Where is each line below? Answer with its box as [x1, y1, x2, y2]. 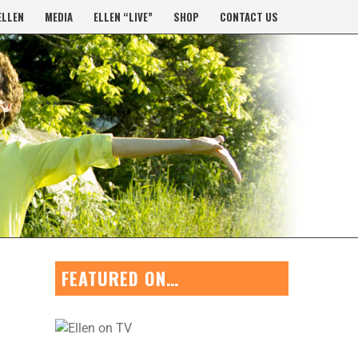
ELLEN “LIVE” [93, 8, 153, 25]
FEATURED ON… [62, 265, 180, 292]
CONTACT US [220, 8, 278, 25]
